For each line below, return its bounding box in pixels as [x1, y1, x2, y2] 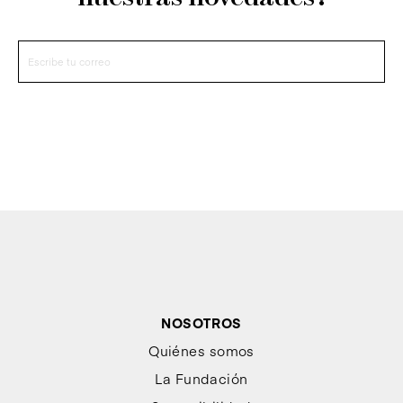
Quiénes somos [148, 341, 255, 360]
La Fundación [155, 369, 248, 388]
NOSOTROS [161, 313, 242, 332]
